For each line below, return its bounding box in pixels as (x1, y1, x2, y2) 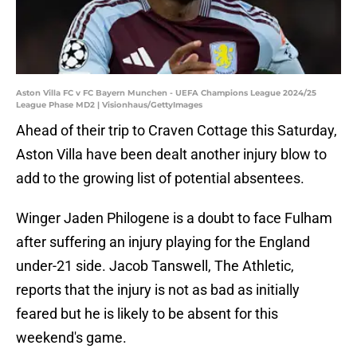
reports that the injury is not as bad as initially (16, 281, 300, 299)
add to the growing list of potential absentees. (16, 170, 304, 187)
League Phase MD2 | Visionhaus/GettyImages (16, 100, 202, 111)
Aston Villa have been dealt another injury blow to (16, 146, 327, 163)
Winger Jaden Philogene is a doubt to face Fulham (16, 210, 332, 227)
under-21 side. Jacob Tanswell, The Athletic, (16, 257, 294, 275)
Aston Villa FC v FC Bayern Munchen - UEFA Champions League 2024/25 (16, 88, 316, 99)
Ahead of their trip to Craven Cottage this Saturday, (16, 122, 337, 139)
